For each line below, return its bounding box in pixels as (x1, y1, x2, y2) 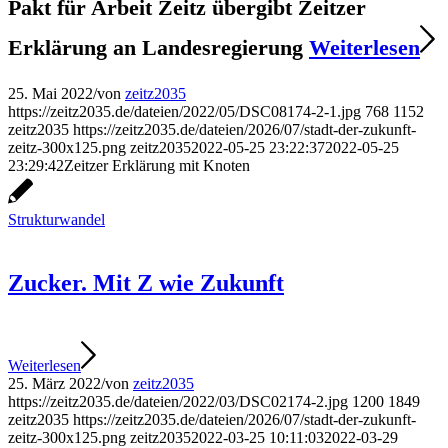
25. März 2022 (8, 375, 101, 393)
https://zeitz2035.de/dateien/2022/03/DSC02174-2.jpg (8, 393, 348, 411)
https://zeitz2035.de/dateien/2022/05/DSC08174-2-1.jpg (8, 103, 361, 121)
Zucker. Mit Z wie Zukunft (8, 270, 284, 297)
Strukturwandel (8, 211, 105, 229)
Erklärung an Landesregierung (8, 35, 309, 61)
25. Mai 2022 (8, 85, 93, 103)
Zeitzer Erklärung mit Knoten (64, 157, 250, 175)
